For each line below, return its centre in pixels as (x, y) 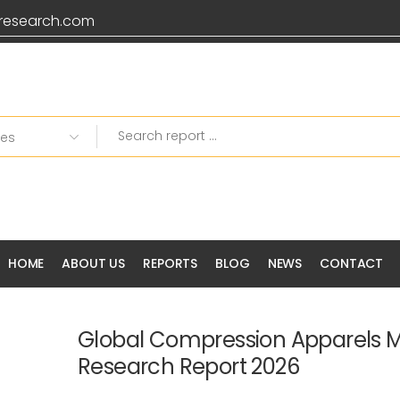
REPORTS (171, 263)
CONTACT (352, 263)
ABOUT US (94, 263)
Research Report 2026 (188, 367)
